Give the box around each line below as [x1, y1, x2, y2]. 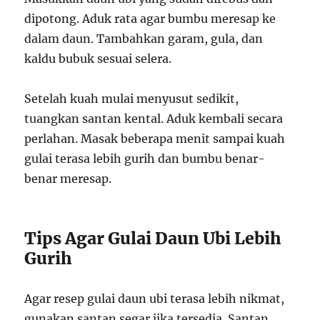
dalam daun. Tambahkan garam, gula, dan [24, 31, 264, 46]
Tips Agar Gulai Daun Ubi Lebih [24, 227, 282, 249]
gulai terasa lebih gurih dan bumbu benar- [24, 151, 266, 166]
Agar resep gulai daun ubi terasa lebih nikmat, [24, 291, 285, 306]
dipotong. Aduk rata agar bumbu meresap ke [24, 11, 276, 26]
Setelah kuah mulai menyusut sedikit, [24, 91, 239, 106]
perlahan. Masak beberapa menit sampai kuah [24, 131, 286, 146]
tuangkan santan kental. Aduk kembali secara [24, 111, 284, 126]
